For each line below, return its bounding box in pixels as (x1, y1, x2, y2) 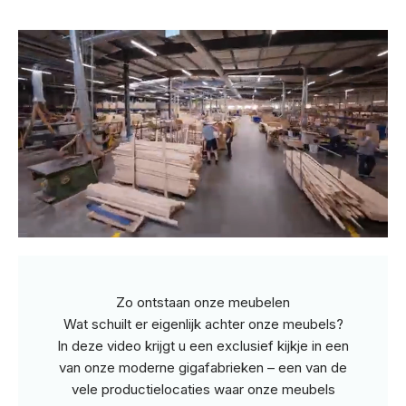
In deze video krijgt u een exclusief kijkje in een (57, 337, 349, 355)
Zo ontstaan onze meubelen (116, 294, 290, 312)
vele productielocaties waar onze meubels (71, 381, 335, 399)
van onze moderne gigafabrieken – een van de (59, 359, 347, 377)
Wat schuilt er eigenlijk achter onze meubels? (63, 315, 343, 333)
